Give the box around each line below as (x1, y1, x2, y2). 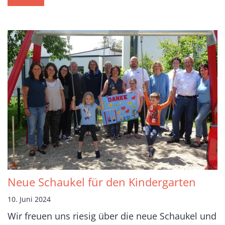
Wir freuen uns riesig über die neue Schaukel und (8, 210, 216, 222)
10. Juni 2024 (8, 194, 51, 204)
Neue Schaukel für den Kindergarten (8, 175, 196, 190)
